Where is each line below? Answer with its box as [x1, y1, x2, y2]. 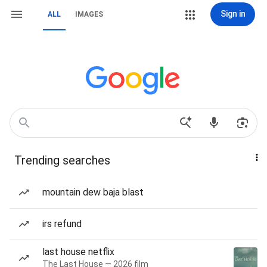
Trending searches [14, 153, 110, 167]
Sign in [220, 9, 246, 18]
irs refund [42, 218, 82, 229]
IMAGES [75, 10, 103, 18]
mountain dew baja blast [42, 187, 144, 198]
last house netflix [42, 246, 114, 257]
